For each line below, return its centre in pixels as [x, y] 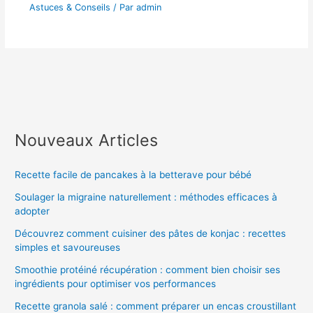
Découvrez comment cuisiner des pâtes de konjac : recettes [151, 234]
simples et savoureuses [68, 248]
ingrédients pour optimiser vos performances [116, 284]
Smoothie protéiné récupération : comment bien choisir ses [148, 270]
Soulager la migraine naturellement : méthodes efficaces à [146, 197]
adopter [32, 211]
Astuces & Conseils [70, 7]
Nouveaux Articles [87, 140]
